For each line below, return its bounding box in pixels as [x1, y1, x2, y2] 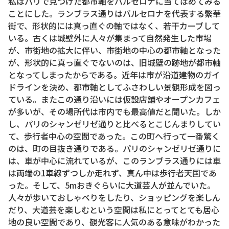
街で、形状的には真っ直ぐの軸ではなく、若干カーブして [8, 19, 220, 32]
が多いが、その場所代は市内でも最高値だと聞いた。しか [8, 105, 221, 118]
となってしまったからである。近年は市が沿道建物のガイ [8, 68, 220, 81]
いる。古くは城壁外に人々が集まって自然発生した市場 [8, 32, 212, 44]
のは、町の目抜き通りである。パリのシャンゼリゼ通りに [8, 142, 221, 155]
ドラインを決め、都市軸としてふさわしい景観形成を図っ [8, 81, 221, 94]
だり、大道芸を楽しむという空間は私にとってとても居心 [8, 203, 219, 216]
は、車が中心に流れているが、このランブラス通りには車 [8, 154, 221, 167]
